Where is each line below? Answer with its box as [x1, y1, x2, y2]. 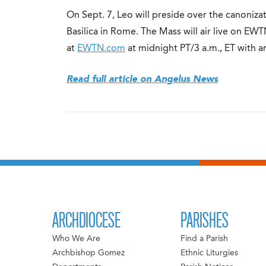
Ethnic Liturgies [180, 249, 238, 258]
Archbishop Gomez [52, 249, 125, 258]
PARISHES [180, 209, 229, 233]
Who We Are [52, 235, 101, 243]
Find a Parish [180, 235, 228, 243]
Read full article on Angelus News [66, 75, 218, 84]
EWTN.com [77, 44, 125, 53]
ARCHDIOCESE [52, 209, 121, 233]
